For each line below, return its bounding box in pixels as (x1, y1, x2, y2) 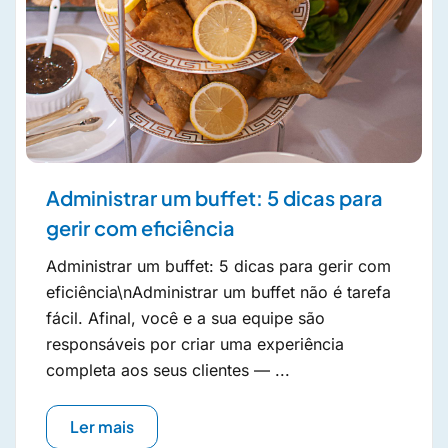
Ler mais (70, 415, 134, 437)
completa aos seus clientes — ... (46, 359, 290, 380)
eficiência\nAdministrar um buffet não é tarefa (46, 281, 391, 302)
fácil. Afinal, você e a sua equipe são (46, 307, 325, 328)
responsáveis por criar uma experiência (46, 333, 344, 354)
